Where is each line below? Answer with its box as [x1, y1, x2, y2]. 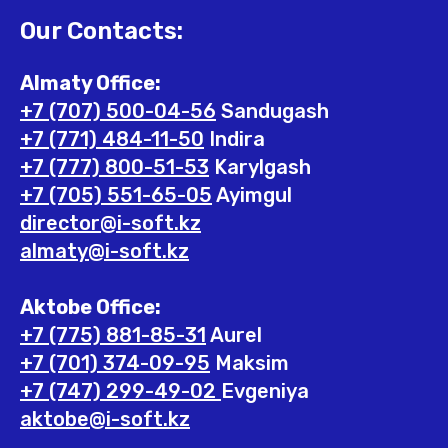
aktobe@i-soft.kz [20, 407, 190, 432]
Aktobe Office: [20, 295, 161, 320]
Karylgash [209, 155, 311, 180]
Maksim [210, 351, 289, 376]
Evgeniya [221, 379, 309, 404]
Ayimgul [212, 183, 292, 208]
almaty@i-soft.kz [20, 239, 189, 264]
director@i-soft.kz [20, 211, 201, 236]
